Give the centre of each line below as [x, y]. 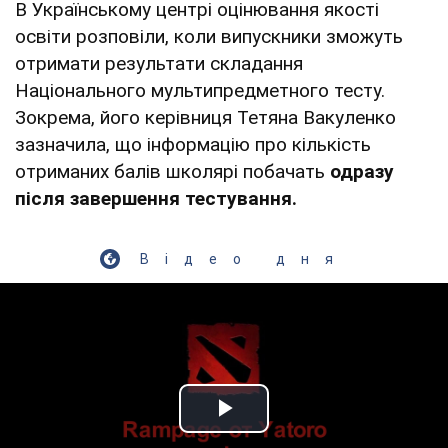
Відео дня [244, 258]
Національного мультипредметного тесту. [200, 90]
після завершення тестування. [156, 198]
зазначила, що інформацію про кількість [193, 144]
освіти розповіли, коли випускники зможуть [209, 36]
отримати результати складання [159, 63]
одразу [362, 171]
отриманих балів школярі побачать [172, 171]
